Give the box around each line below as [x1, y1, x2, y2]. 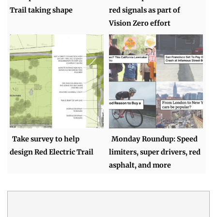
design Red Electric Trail [10, 147, 94, 156]
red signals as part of [109, 5, 181, 15]
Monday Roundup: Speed [111, 134, 198, 143]
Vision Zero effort [109, 18, 171, 28]
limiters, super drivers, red [109, 147, 201, 156]
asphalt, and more [109, 160, 171, 170]
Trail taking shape [10, 5, 73, 15]
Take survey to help [12, 134, 80, 143]
